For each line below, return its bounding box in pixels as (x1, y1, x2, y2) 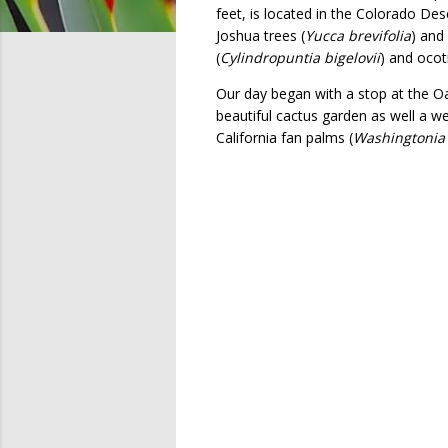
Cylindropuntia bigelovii (220, 47, 380, 67)
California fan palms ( (216, 127, 353, 147)
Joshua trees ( (216, 25, 305, 45)
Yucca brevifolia (305, 25, 411, 45)
